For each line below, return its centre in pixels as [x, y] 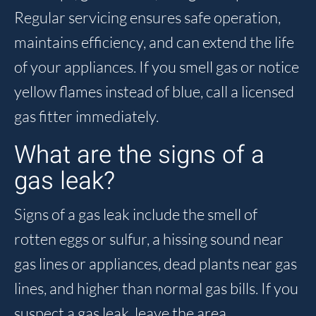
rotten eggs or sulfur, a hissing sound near [149, 239]
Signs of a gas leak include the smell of [136, 214]
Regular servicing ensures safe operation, [147, 18]
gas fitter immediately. [86, 116]
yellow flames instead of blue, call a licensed [154, 92]
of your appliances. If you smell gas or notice [157, 67]
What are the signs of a [139, 156]
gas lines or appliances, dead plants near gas [156, 264]
